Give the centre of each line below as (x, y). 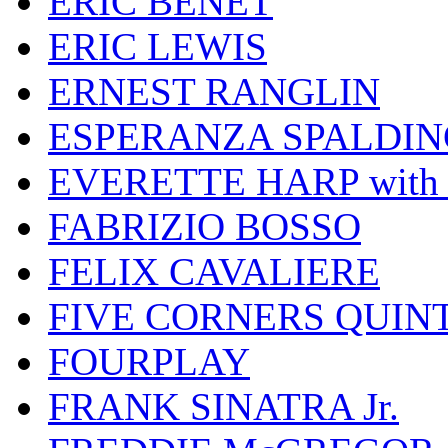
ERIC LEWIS (157, 47)
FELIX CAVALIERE (214, 272)
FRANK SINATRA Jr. (223, 407)
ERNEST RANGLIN (214, 92)
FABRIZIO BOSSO (204, 227)
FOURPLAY (149, 362)
